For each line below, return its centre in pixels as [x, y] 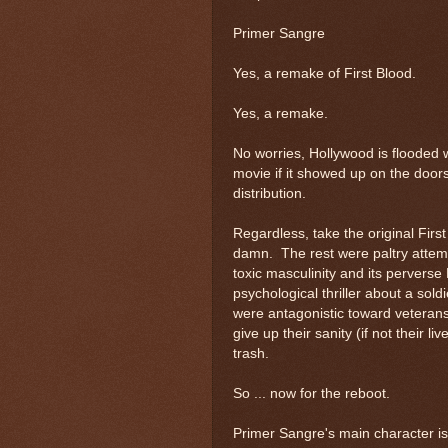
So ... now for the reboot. [311, 393]
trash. [251, 353]
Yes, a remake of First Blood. [324, 73]
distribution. [269, 193]
